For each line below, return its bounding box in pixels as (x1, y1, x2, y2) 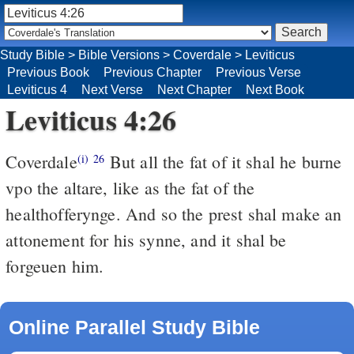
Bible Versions (78, 47, 160, 62)
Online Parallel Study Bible (8, 315, 260, 338)
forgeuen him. (6, 254, 104, 277)
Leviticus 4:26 (6, 98, 177, 140)
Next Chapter (157, 82, 232, 96)
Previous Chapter (104, 65, 201, 79)
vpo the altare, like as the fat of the (6, 175, 255, 199)
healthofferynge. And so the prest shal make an (6, 201, 342, 225)
